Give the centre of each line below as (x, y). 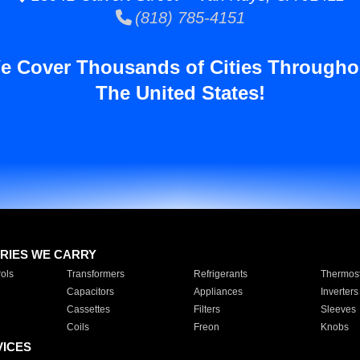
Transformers (95, 274)
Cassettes (88, 309)
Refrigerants (220, 274)
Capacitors (90, 292)
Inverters (339, 292)
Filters (207, 309)
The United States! (180, 93)
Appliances (218, 292)
